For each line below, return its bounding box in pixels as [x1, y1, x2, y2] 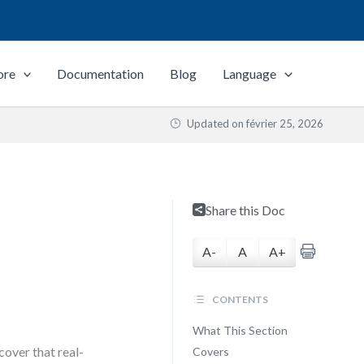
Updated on [184, 117, 246, 130]
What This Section [192, 323, 288, 337]
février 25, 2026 [246, 117, 323, 130]
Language [223, 66, 277, 81]
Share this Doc [205, 202, 285, 218]
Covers [192, 344, 229, 358]
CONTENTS [210, 293, 268, 305]
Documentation [57, 66, 145, 81]
